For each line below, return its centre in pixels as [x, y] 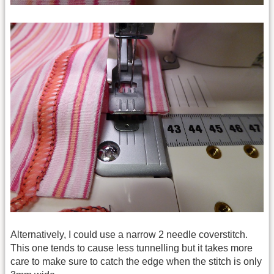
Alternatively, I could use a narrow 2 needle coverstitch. [129, 234]
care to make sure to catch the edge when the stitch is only [136, 261]
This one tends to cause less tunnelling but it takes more [131, 248]
